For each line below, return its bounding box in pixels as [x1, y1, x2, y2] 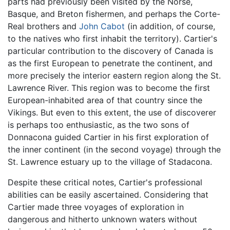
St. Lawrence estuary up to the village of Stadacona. [8, 157, 212, 167]
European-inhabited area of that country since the [8, 95, 202, 106]
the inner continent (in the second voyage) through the [8, 144, 221, 155]
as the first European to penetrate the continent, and [8, 58, 213, 69]
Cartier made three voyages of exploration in [8, 202, 184, 213]
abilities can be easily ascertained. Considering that [8, 189, 208, 200]
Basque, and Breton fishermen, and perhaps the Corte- [8, 9, 220, 20]
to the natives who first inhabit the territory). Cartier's [8, 33, 217, 44]
